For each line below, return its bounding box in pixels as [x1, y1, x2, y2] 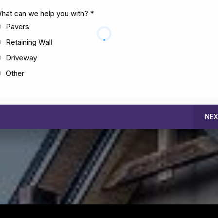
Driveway [6, 53, 37, 63]
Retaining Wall [6, 37, 52, 47]
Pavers [6, 22, 29, 32]
